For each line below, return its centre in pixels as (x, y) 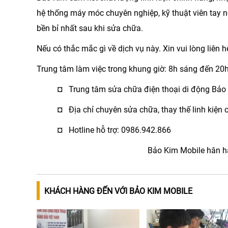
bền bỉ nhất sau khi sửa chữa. (90, 28)
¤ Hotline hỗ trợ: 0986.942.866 (114, 130)
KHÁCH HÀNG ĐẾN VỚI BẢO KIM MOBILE (118, 191)
